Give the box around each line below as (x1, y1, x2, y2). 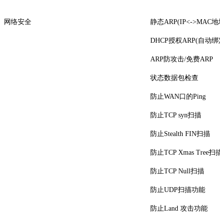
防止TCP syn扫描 (150, 111, 201, 119)
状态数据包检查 (150, 74, 198, 82)
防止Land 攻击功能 (150, 204, 208, 212)
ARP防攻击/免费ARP (150, 55, 213, 63)
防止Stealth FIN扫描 (150, 130, 210, 137)
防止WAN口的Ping (150, 92, 206, 100)
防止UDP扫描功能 (150, 186, 205, 193)
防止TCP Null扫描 (150, 167, 204, 175)
